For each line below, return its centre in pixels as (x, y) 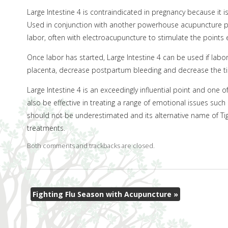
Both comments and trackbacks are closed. (91, 146)
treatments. (46, 128)
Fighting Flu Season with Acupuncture (103, 194)
